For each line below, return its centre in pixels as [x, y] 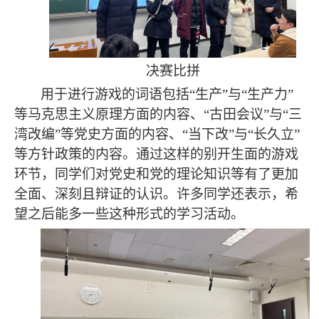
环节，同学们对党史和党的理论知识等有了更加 [156, 174]
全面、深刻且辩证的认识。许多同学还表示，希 [156, 194]
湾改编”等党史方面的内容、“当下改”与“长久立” [157, 134]
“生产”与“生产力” [241, 94]
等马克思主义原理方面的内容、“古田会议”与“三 [158, 114]
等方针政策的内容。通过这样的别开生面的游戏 [156, 154]
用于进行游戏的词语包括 [115, 94]
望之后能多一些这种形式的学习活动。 [129, 214]
